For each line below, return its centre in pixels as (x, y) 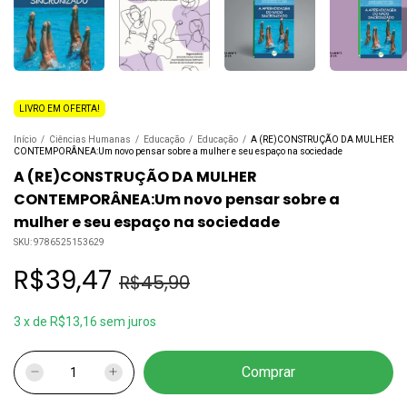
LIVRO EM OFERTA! (60, 109)
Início (25, 139)
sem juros (128, 322)
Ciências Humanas (90, 139)
